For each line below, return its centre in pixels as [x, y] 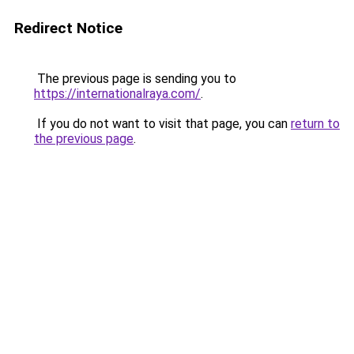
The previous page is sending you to [135, 79]
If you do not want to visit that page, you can [162, 124]
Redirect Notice [68, 28]
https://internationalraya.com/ [117, 94]
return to [315, 124]
